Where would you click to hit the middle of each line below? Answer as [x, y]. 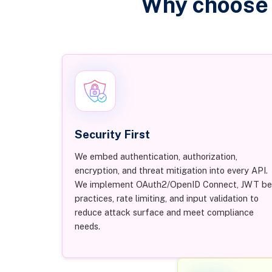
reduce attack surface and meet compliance [164, 212]
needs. [87, 226]
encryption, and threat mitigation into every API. [171, 171]
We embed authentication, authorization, [156, 157]
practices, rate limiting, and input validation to [166, 199]
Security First [112, 134]
